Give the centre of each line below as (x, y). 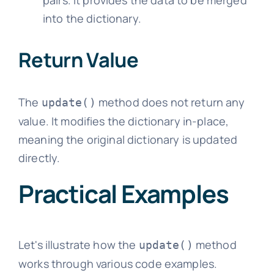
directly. (39, 157)
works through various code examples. (118, 263)
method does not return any (170, 102)
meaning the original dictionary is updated (128, 139)
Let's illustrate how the (78, 244)
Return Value (78, 60)
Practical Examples (123, 193)
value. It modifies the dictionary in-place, (124, 121)
